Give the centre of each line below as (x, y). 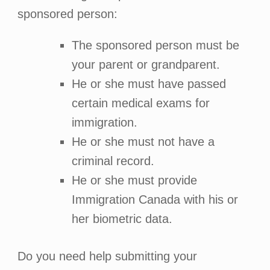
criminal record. (113, 161)
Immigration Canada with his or (155, 199)
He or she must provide (134, 180)
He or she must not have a (143, 142)
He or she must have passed (149, 84)
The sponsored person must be (155, 45)
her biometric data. (122, 219)
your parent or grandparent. (146, 64)
